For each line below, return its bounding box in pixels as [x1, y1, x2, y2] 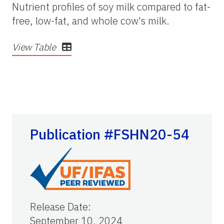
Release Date [30, 200, 88, 214]
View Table [12, 40, 58, 53]
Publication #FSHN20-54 [30, 125, 189, 144]
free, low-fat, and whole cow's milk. [12, 13, 169, 27]
